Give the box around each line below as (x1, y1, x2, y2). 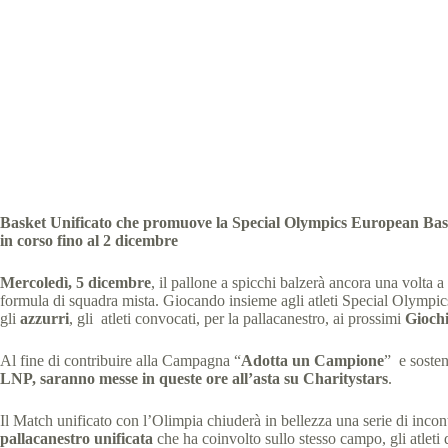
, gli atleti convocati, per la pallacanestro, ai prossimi (69, 310, 405, 327)
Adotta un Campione (241, 352, 384, 369)
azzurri (20, 310, 69, 327)
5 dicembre (76, 274, 151, 291)
